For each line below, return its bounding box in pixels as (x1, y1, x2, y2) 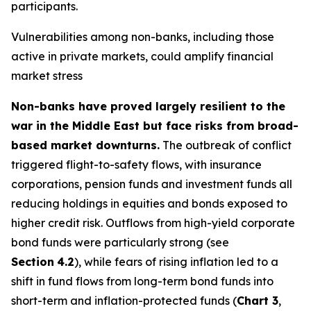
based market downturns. (11, 138, 160, 152)
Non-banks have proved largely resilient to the (11, 99, 285, 113)
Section (11, 255, 54, 269)
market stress (11, 69, 83, 83)
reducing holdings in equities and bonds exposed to (11, 196, 287, 210)
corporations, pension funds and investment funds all (11, 177, 292, 191)
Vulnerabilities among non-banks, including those (11, 30, 274, 44)
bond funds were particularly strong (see (11, 235, 229, 249)
